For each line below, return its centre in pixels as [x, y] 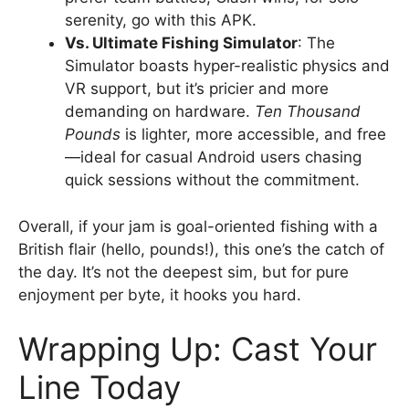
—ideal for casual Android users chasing [213, 157]
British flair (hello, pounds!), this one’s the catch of [201, 249]
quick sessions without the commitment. [212, 180]
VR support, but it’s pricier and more [197, 89]
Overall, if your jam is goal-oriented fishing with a [198, 226]
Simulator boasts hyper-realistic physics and [227, 66]
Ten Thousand [308, 111]
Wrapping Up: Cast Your [198, 349]
